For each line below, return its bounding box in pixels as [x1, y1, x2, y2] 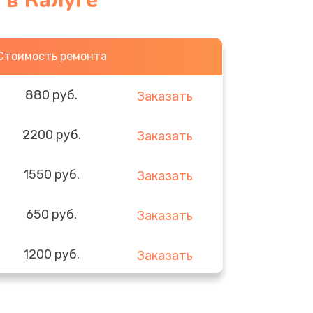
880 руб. [25, 87, 78, 103]
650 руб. [26, 206, 78, 222]
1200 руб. [23, 246, 80, 262]
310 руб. [27, 286, 76, 302]
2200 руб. [22, 126, 81, 143]
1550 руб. [23, 166, 80, 182]
